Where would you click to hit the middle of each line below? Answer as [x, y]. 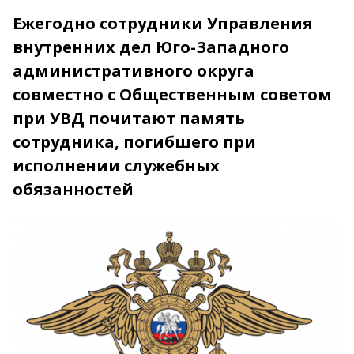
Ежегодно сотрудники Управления [163, 23]
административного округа [134, 70]
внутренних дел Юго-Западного [151, 47]
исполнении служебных [116, 165]
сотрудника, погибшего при [134, 141]
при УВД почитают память [129, 118]
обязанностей [73, 189]
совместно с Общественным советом [172, 94]
